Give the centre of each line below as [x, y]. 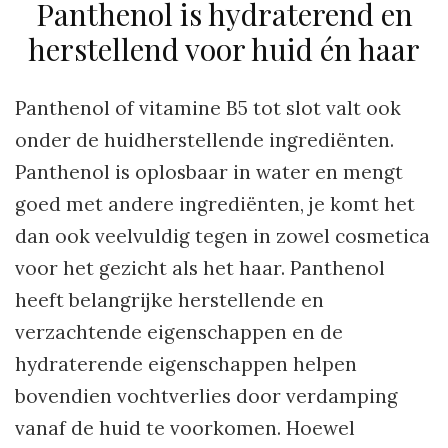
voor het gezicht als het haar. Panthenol [200, 268]
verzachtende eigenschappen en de [179, 332]
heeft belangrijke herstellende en [169, 300]
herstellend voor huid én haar [224, 49]
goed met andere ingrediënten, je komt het [215, 204]
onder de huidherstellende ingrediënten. [204, 140]
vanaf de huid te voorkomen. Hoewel [185, 428]
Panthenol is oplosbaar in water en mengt [209, 172]
